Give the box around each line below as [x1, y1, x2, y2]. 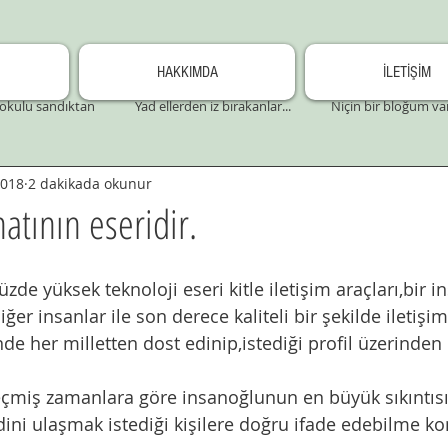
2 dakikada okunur [28, 173, 152, 193]
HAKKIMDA [156, 63, 218, 81]
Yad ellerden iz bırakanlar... [135, 97, 291, 115]
